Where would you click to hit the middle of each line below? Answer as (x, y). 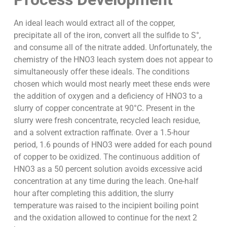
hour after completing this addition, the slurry (93, 194)
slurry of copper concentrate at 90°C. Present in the (104, 108)
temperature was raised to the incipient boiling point (106, 206)
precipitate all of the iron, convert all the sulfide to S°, (107, 35)
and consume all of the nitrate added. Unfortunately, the (112, 48)
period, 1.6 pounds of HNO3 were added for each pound (112, 145)
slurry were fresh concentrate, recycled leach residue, (107, 121)
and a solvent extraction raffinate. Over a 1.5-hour (101, 133)
